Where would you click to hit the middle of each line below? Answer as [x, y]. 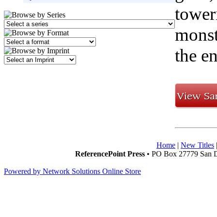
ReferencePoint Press [110, 154]
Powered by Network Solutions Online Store [72, 171]
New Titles [197, 145]
